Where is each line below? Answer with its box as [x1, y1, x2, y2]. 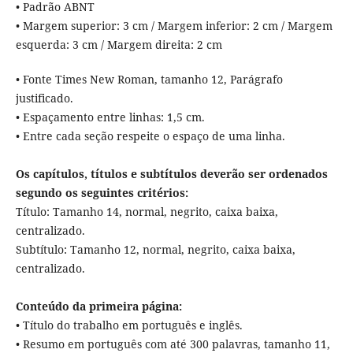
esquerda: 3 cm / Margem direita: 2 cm [15, 37, 222, 53]
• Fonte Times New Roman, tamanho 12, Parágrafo [15, 72, 283, 87]
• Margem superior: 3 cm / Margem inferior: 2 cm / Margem [15, 18, 333, 34]
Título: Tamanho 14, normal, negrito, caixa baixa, [15, 204, 278, 220]
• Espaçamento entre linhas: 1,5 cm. [15, 110, 205, 125]
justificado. [15, 91, 73, 106]
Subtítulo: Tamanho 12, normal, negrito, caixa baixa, [15, 242, 295, 258]
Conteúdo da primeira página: [15, 299, 182, 314]
